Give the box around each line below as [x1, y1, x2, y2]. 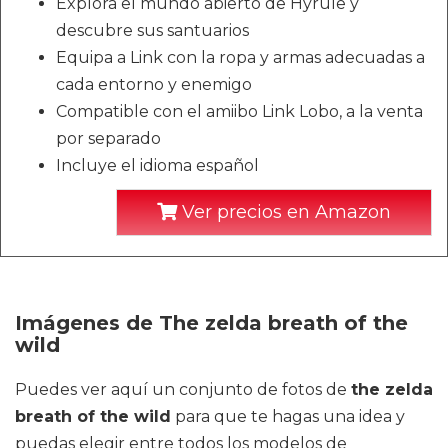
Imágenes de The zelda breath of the [15, 310, 408, 335]
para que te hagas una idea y [171, 406, 405, 426]
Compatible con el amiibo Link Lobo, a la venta [56, 101, 423, 121]
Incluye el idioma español [56, 155, 259, 175]
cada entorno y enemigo [56, 74, 252, 94]
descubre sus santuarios [56, 20, 249, 40]
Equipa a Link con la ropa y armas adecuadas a [56, 47, 425, 67]
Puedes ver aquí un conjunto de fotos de [15, 379, 351, 399]
